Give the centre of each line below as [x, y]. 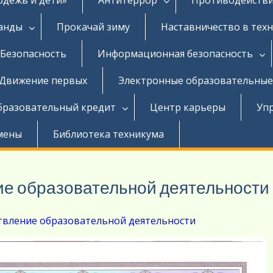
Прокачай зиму [93, 27]
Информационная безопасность [175, 53]
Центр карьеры [188, 107]
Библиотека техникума [108, 134]
